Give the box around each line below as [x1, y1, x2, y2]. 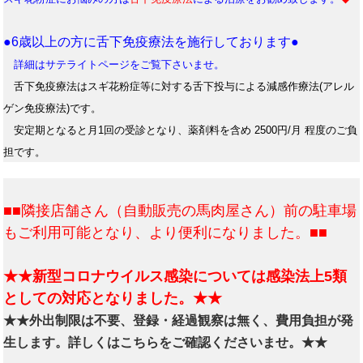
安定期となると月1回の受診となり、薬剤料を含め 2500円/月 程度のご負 [3, 124, 358, 137]
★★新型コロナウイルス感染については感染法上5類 [3, 268, 348, 285]
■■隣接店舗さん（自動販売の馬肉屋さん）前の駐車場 [3, 203, 357, 220]
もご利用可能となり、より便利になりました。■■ [3, 224, 328, 241]
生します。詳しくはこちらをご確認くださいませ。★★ [3, 335, 328, 350]
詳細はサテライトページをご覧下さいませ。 [3, 58, 225, 71]
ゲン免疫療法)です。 [3, 102, 102, 115]
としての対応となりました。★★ [3, 290, 223, 307]
